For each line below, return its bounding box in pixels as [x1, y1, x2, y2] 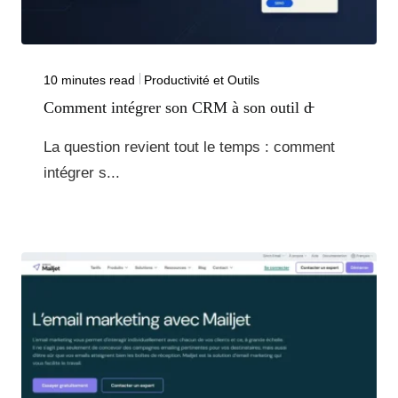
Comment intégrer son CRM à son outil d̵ [44, 99, 312, 117]
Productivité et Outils [144, 73, 259, 88]
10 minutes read [44, 73, 135, 88]
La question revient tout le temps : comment [44, 139, 335, 156]
